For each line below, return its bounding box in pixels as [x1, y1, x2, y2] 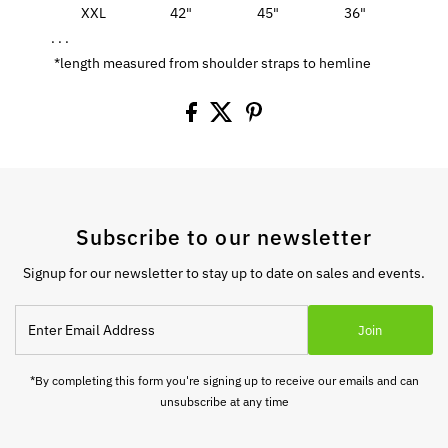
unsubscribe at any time [159, 393, 289, 410]
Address [14, 347, 70, 366]
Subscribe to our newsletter [75, 223, 373, 252]
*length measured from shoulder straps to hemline [51, 54, 372, 73]
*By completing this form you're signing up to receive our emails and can [29, 372, 419, 389]
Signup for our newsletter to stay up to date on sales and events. [23, 264, 425, 283]
